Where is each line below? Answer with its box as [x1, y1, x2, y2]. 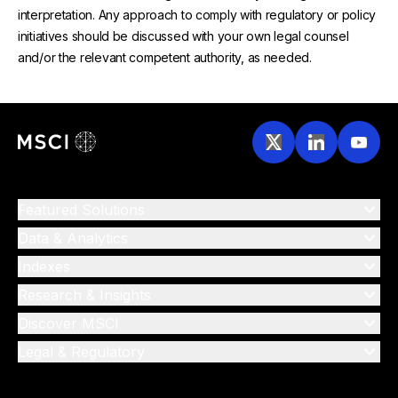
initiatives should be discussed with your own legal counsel [18, 28, 349, 44]
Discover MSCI [18, 314, 119, 333]
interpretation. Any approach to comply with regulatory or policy [18, 7, 377, 23]
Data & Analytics [18, 229, 128, 248]
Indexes [18, 258, 70, 276]
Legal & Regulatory [18, 343, 145, 362]
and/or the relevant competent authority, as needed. [18, 50, 312, 66]
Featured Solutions [18, 201, 145, 219]
